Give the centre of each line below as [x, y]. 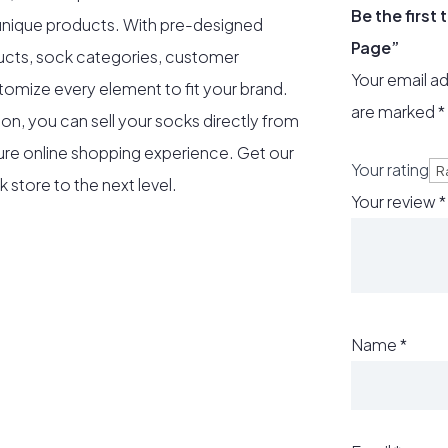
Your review [394, 202]
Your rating [389, 170]
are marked [394, 112]
